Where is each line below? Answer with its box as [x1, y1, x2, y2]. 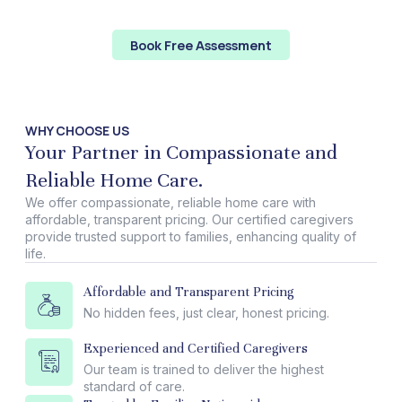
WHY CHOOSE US [25, 122, 129, 140]
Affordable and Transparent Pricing [83, 284, 294, 301]
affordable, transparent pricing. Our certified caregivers [25, 212, 354, 228]
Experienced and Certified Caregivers [83, 340, 308, 357]
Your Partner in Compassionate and [25, 140, 337, 165]
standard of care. [83, 379, 185, 395]
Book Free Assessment [130, 36, 272, 55]
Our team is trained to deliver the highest [83, 362, 324, 378]
